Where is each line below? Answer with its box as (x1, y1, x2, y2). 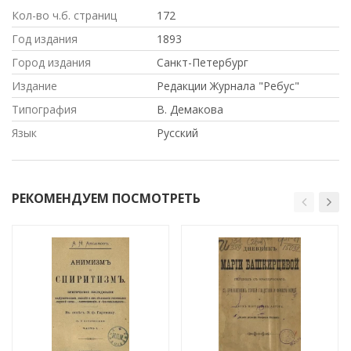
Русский (157, 125, 198, 140)
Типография (12, 101, 77, 117)
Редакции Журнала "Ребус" (157, 78, 299, 93)
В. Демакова (157, 101, 223, 117)
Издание (12, 78, 57, 93)
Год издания (12, 31, 78, 46)
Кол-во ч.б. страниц (12, 7, 117, 23)
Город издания (12, 54, 91, 70)
